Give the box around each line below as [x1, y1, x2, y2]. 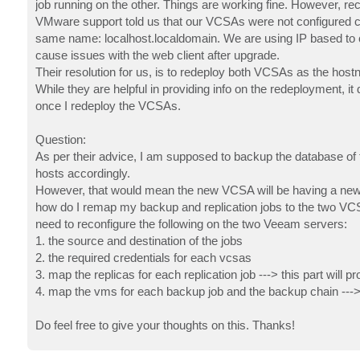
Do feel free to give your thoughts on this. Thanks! [35, 317, 295, 332]
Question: [35, 132, 86, 146]
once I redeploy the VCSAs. [35, 98, 181, 112]
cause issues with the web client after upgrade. [35, 47, 280, 62]
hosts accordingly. [35, 166, 130, 180]
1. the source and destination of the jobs [35, 233, 243, 247]
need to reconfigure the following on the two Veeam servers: [35, 216, 347, 231]
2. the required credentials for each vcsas [35, 250, 252, 264]
